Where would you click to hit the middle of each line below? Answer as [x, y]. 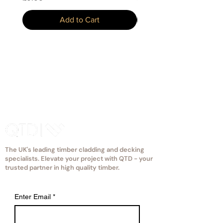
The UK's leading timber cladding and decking [75, 150]
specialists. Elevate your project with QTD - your [79, 159]
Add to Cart [80, 20]
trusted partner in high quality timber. [62, 167]
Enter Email [33, 197]
